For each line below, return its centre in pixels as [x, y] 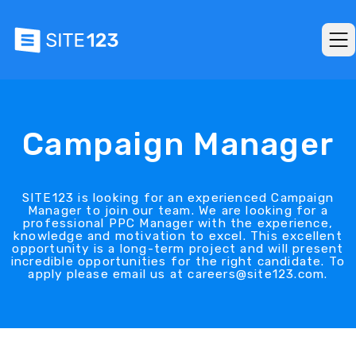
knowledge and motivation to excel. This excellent [178, 236]
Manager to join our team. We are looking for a [178, 211]
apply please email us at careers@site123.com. [178, 274]
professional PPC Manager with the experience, [178, 223]
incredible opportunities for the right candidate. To [178, 261]
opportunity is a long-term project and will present [178, 249]
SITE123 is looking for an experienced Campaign [178, 198]
